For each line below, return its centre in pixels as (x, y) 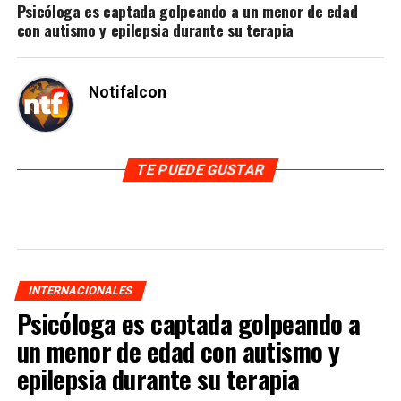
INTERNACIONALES (80, 291)
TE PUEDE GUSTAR (200, 170)
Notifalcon (127, 93)
